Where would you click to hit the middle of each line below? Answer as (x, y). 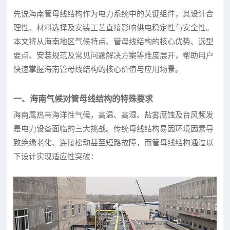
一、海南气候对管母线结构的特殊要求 (83, 99)
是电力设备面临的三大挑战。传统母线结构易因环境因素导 (114, 129)
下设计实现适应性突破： (56, 157)
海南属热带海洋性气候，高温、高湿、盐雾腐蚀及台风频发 (114, 115)
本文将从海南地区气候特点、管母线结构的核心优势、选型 (114, 42)
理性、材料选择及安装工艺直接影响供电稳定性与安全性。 (114, 28)
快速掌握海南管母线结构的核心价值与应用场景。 (98, 70)
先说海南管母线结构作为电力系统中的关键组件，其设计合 (114, 14)
